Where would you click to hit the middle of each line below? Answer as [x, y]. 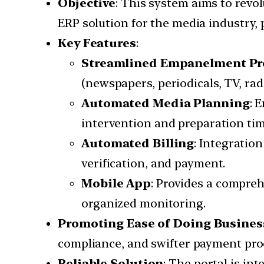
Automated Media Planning [166, 103]
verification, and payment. [154, 164]
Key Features [97, 43]
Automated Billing [138, 143]
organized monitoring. [143, 204]
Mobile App [116, 184]
